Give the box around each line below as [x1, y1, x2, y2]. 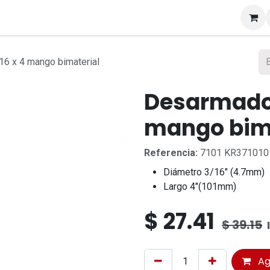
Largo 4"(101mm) [163, 181, 236, 192]
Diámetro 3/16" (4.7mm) [163, 166, 265, 178]
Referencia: [144, 147, 198, 159]
